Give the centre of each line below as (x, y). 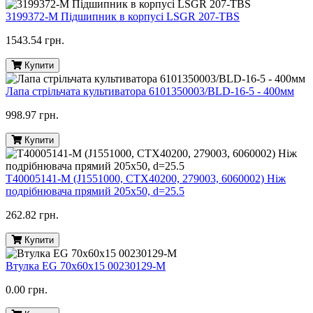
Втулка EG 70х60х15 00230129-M (86, 266)
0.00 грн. (27, 290)
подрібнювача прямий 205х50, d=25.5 (95, 191)
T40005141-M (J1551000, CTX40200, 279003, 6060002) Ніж (146, 179)
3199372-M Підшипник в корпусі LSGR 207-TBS (123, 17)
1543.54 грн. (35, 41)
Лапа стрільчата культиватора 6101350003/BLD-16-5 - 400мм (150, 92)
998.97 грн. (32, 115)
